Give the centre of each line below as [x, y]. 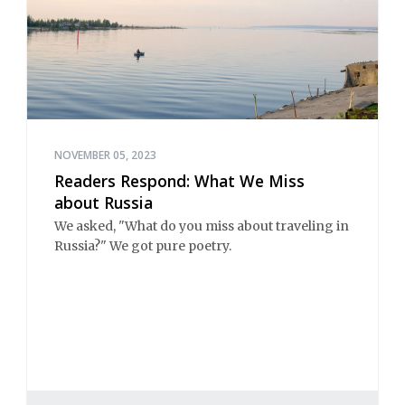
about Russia [104, 202]
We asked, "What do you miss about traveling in [202, 226]
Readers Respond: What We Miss [179, 180]
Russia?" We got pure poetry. [143, 246]
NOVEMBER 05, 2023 [105, 155]
